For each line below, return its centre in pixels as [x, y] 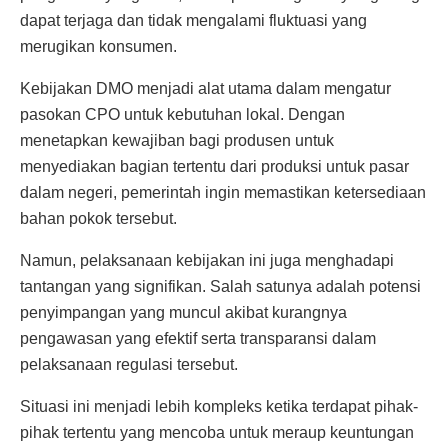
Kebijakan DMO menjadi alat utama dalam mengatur [205, 88]
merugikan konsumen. [98, 46]
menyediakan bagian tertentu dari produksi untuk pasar [214, 166]
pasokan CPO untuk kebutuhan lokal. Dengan [182, 114]
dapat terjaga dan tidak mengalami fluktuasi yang [193, 20]
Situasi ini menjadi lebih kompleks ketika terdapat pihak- [219, 406]
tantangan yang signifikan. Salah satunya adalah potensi [220, 286]
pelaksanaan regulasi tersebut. [129, 364]
